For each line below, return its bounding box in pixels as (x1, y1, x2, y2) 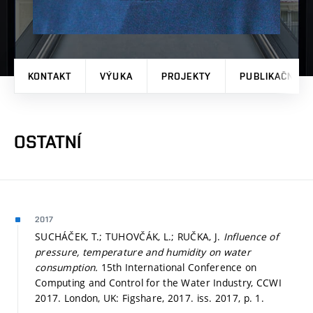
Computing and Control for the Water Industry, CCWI (35, 275, 282, 289)
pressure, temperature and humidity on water (35, 245, 252, 259)
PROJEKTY (161, 70, 211, 82)
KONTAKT (28, 70, 71, 82)
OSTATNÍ (14, 131, 81, 152)
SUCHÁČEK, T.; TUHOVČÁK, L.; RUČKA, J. (35, 229, 224, 243)
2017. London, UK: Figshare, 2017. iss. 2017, (35, 291, 244, 305)
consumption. (35, 260, 101, 274)
